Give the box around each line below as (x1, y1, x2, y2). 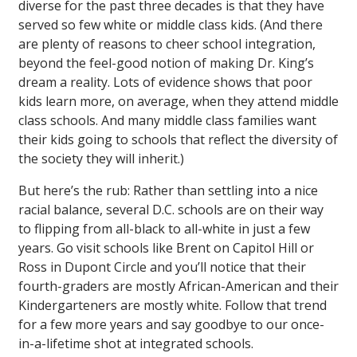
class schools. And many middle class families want (18, 112, 316, 130)
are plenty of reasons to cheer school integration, (18, 35, 316, 53)
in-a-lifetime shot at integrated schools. (18, 335, 253, 353)
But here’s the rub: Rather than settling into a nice (18, 182, 318, 200)
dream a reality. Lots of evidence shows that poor (18, 73, 312, 92)
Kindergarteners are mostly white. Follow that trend (18, 296, 327, 315)
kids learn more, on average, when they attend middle (18, 92, 339, 111)
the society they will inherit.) (18, 150, 184, 168)
